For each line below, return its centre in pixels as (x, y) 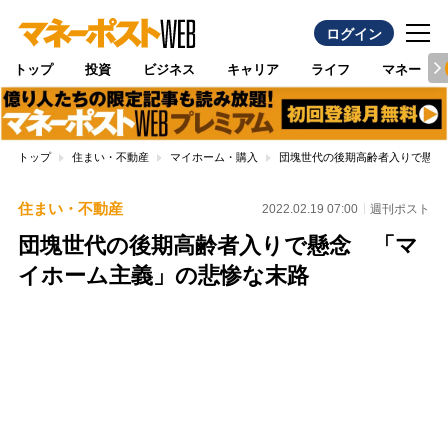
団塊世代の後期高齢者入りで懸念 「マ (217, 246)
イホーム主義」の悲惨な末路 (163, 276)
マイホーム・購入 (213, 157)
